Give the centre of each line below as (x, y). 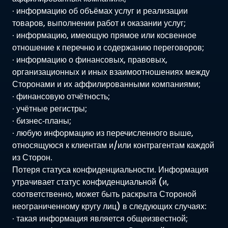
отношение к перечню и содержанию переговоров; (108, 47)
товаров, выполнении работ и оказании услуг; (99, 23)
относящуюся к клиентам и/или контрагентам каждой (113, 145)
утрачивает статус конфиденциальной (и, (91, 182)
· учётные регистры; (50, 108)
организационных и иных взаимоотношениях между (111, 72)
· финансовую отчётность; (61, 96)
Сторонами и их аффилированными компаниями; (106, 84)
